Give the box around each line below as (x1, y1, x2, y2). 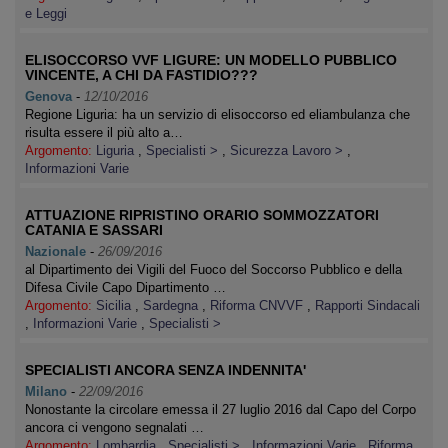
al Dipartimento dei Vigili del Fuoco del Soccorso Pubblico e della (25, 262, 402, 277)
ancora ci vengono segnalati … (25, 420, 204, 435)
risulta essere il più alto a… (25, 125, 183, 140)
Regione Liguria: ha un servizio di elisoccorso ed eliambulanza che (25, 107, 410, 122)
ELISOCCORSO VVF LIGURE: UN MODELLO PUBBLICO (25, 52, 397, 68)
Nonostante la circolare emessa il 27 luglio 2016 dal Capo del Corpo (25, 402, 416, 417)
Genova (25, 89, 72, 104)
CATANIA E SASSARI (25, 222, 163, 238)
